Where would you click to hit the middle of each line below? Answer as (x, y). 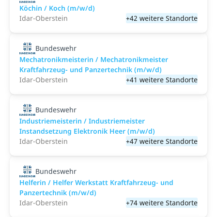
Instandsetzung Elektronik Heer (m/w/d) (87, 131)
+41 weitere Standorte (162, 80)
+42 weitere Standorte (162, 18)
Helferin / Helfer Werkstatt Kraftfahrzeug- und (96, 182)
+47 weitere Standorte (162, 141)
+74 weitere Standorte (162, 203)
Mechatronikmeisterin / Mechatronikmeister (94, 59)
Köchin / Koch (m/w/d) (57, 8)
